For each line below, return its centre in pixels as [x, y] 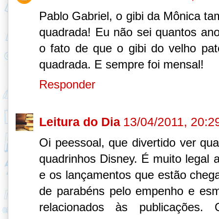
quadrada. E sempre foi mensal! [121, 65]
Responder [67, 85]
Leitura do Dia [80, 121]
